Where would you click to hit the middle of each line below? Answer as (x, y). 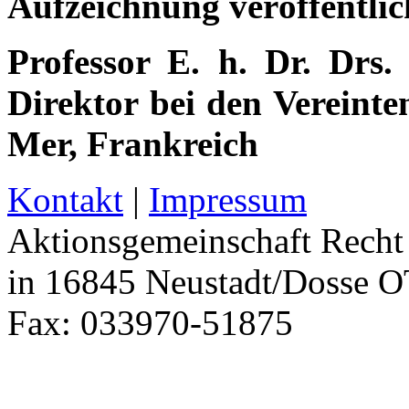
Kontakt (65, 199)
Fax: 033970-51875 (150, 322)
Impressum (228, 199)
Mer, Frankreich (133, 143)
